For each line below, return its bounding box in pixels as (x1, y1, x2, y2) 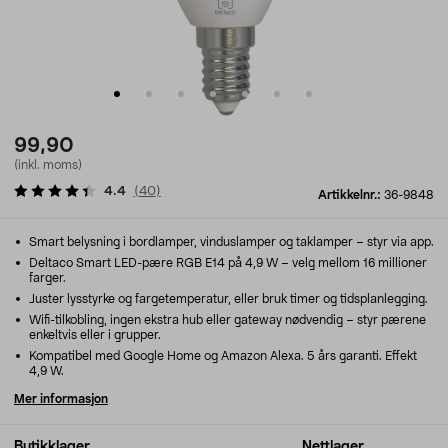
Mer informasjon (14, 393, 108, 405)
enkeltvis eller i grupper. (29, 329, 161, 341)
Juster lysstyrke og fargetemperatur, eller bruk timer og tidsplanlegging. (26, 293, 428, 305)
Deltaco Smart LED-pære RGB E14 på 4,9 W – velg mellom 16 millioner (26, 257, 427, 269)
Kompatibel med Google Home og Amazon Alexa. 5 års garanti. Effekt (26, 350, 417, 362)
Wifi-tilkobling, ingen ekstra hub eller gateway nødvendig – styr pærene (26, 314, 426, 326)
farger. (29, 272, 66, 284)
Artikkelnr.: (318, 189, 384, 201)
